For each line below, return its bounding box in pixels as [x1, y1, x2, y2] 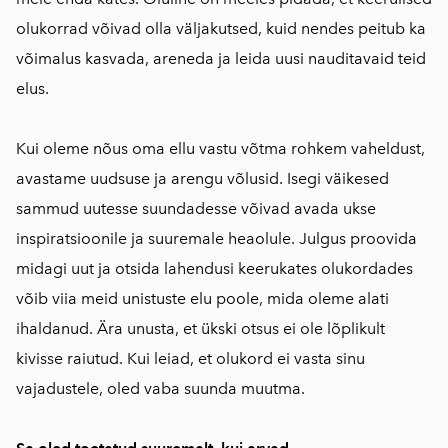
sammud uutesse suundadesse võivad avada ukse [16, 199, 376, 219]
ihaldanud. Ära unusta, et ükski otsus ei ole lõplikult [16, 319, 385, 339]
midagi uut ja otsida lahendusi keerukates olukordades [16, 259, 413, 279]
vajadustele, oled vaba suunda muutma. [16, 379, 305, 399]
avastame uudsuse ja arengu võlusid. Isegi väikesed [16, 169, 389, 189]
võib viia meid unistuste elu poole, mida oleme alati [16, 289, 389, 309]
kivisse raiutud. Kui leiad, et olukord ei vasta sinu [16, 349, 365, 369]
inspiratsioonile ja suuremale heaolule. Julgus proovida [16, 229, 417, 249]
